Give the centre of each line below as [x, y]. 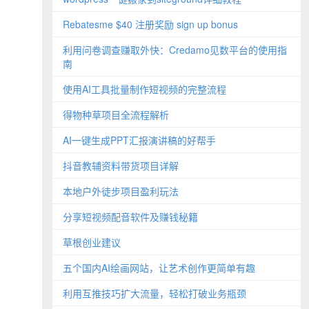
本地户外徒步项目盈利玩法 [121, 191]
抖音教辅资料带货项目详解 [121, 166]
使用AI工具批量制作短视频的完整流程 [144, 89]
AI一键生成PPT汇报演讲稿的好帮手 [139, 140]
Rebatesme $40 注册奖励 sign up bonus [150, 24]
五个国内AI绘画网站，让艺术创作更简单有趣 [159, 268]
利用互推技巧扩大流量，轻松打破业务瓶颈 [154, 293]
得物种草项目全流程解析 [116, 114]
